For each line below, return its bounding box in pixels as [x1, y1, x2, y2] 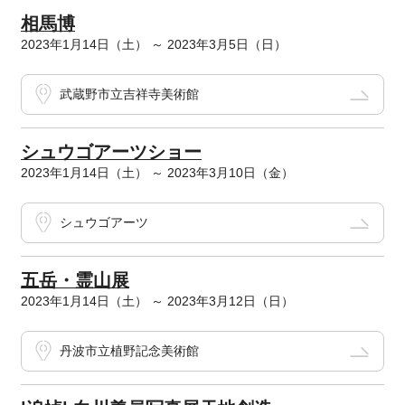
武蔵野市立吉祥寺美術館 [59, 87, 199, 102]
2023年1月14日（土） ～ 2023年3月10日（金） [20, 165, 294, 181]
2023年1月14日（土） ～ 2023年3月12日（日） [20, 294, 294, 309]
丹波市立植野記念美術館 [59, 344, 199, 359]
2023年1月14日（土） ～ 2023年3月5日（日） [20, 37, 287, 52]
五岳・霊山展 [20, 270, 129, 291]
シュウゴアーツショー [20, 142, 202, 163]
